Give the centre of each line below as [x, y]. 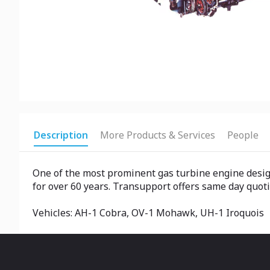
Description [61, 135]
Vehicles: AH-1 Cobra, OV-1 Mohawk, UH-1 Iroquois [148, 213]
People [243, 135]
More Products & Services [158, 135]
